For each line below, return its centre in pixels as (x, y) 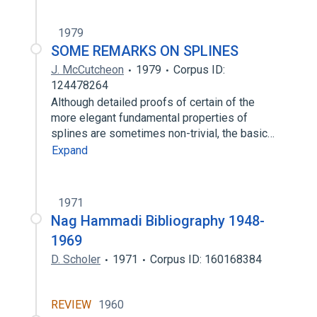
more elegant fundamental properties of (149, 118)
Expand (70, 150)
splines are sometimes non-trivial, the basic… (164, 133)
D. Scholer (76, 259)
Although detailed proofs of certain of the (153, 102)
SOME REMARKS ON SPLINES (145, 51)
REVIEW (71, 305)
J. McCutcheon (87, 70)
